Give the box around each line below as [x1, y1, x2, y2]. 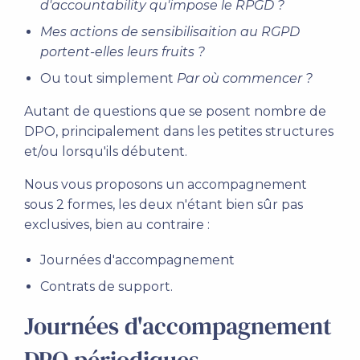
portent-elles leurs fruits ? [40, 44, 205, 59]
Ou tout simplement [40, 71, 177, 86]
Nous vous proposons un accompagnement [24, 177, 307, 192]
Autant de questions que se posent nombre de [24, 104, 326, 119]
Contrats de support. [40, 279, 173, 294]
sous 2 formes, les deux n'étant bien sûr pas [24, 197, 303, 212]
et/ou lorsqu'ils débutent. [24, 144, 187, 159]
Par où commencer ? [177, 71, 313, 86]
